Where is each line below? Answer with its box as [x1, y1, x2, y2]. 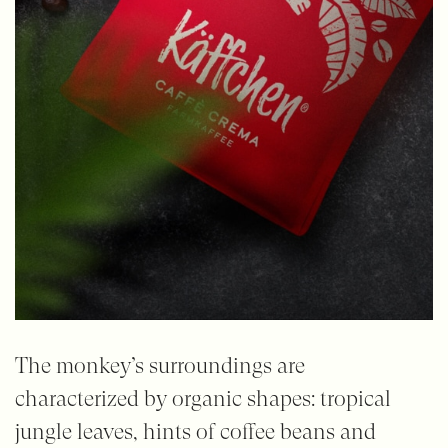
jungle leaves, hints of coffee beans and [14, 419, 376, 445]
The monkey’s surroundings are [14, 353, 305, 379]
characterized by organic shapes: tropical [14, 386, 391, 412]
